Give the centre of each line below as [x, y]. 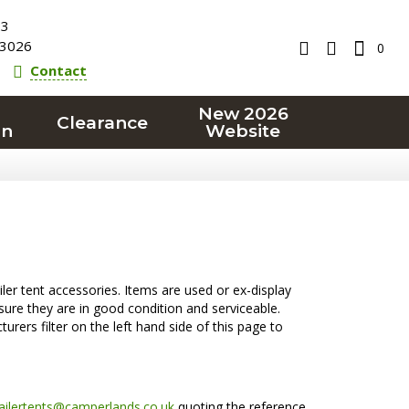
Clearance [103, 122]
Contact [59, 70]
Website [243, 131]
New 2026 [243, 114]
